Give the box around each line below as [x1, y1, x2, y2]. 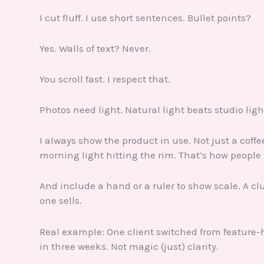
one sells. [39, 194, 82, 207]
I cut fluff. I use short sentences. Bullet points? [39, 11, 251, 24]
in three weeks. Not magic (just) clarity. [39, 240, 219, 252]
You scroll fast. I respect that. [39, 72, 170, 85]
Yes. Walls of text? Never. [39, 42, 151, 54]
